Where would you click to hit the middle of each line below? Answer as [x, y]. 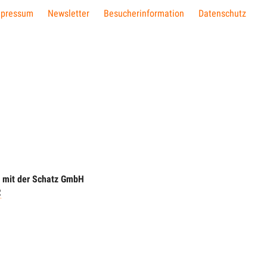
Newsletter [69, 13]
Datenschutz [222, 13]
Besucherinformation [144, 13]
